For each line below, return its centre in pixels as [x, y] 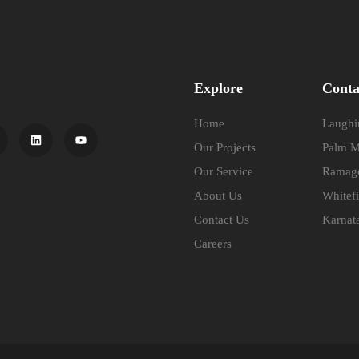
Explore [219, 89]
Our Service [224, 172]
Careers [213, 244]
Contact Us [222, 220]
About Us [218, 196]
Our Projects [225, 148]
